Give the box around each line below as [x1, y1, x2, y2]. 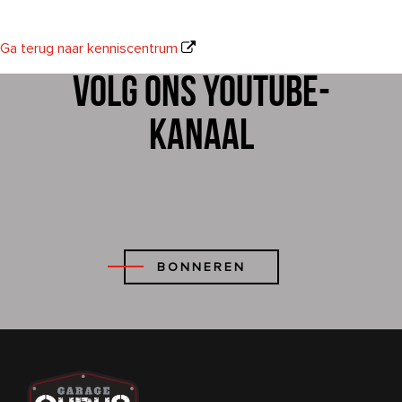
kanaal [148, 116, 254, 160]
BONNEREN [156, 258, 246, 275]
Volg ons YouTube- [72, 73, 330, 117]
